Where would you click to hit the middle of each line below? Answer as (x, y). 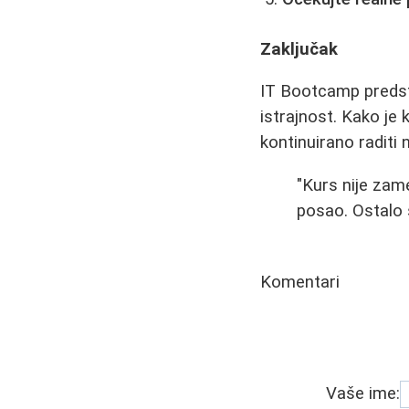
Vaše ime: (363, 393)
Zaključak (299, 49)
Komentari (300, 282)
